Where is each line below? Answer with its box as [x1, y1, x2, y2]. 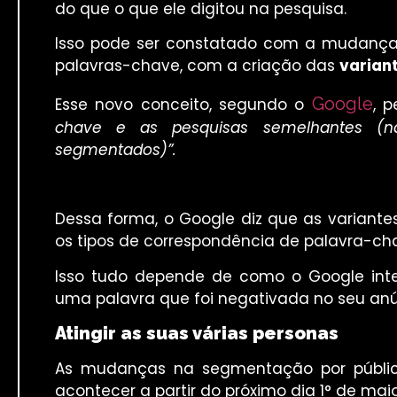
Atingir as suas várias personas [55, 323, 339, 345]
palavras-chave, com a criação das [55, 55, 339, 77]
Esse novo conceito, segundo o [55, 93, 312, 115]
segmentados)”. [55, 138, 176, 160]
